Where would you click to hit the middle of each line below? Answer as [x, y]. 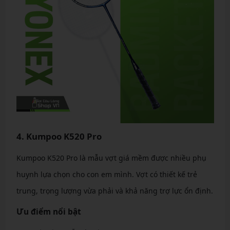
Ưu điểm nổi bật [49, 212]
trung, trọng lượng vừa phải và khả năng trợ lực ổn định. [114, 191]
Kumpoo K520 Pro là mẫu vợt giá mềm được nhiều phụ [111, 158]
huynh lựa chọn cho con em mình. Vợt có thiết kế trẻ [107, 174]
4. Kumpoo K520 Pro [59, 136]
